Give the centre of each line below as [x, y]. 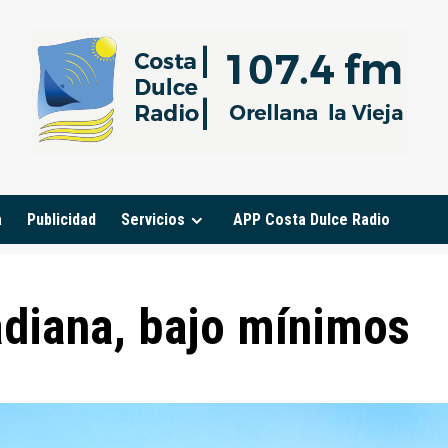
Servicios [153, 219]
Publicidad [61, 219]
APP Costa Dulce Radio [311, 219]
